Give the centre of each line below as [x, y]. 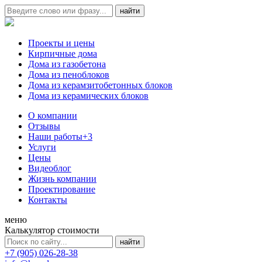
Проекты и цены [61, 43]
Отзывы [44, 126]
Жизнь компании [62, 179]
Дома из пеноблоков [69, 75]
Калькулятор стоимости [52, 230]
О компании [53, 116]
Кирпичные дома [63, 54]
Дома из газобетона [67, 64]
